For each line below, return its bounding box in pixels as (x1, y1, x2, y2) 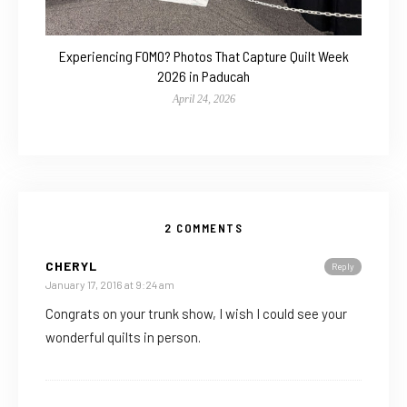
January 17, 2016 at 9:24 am (45, 278, 174, 292)
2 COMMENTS (164, 221, 243, 236)
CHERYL (45, 258, 97, 274)
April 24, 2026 (172, 93, 235, 106)
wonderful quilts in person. (45, 329, 201, 346)
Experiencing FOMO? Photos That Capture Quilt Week (58, 47, 349, 65)
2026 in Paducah (157, 67, 250, 85)
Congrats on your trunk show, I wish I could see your (45, 305, 347, 323)
